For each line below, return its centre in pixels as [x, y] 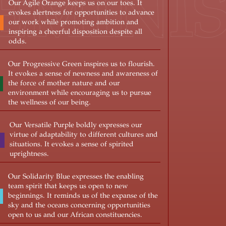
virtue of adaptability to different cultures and [83, 135]
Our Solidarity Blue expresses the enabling [76, 177]
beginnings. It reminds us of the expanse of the [83, 196]
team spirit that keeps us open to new [68, 186]
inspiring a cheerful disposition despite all [75, 32]
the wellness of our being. [49, 103]
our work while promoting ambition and [73, 22]
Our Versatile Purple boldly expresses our [76, 125]
